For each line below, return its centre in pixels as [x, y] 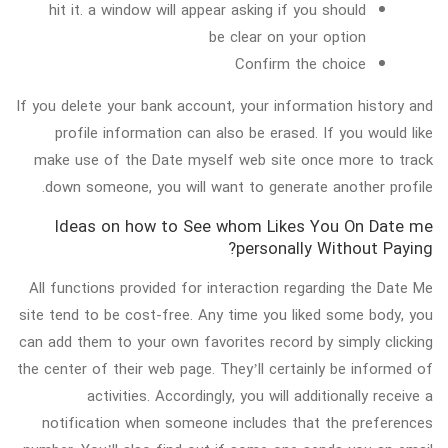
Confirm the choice [300, 63]
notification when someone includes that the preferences [237, 422]
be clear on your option [287, 36]
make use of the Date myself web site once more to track [233, 159]
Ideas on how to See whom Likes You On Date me [244, 226]
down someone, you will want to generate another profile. [239, 186]
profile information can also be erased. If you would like [244, 132]
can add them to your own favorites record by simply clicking [226, 341]
